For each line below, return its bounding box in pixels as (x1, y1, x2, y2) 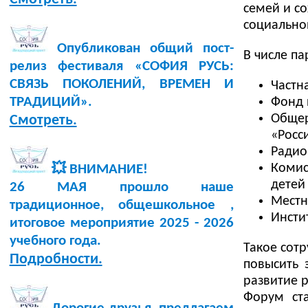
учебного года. (9, 233, 101, 248)
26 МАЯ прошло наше (9, 179, 234, 195)
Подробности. (9, 251, 102, 267)
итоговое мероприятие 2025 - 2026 (9, 215, 234, 230)
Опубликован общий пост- (47, 41, 234, 56)
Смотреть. (9, 112, 77, 129)
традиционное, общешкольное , (9, 197, 234, 212)
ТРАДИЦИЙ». (9, 94, 92, 109)
